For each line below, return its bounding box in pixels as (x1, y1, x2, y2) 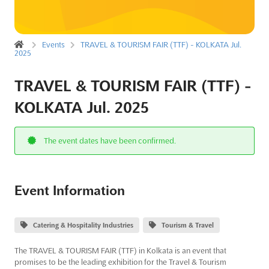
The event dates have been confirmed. (41, 136, 176, 145)
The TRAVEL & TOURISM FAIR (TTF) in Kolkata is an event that (14, 246, 226, 255)
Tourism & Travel (162, 221, 214, 229)
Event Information (14, 183, 125, 198)
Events (42, 40, 65, 49)
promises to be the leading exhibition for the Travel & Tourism (14, 257, 226, 266)
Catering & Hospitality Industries (32, 221, 133, 229)
